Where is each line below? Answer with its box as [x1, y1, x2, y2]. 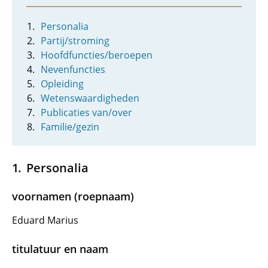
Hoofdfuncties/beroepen [41, 48, 153, 62]
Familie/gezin [41, 120, 99, 133]
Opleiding [41, 77, 84, 90]
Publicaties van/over [41, 106, 132, 119]
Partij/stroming [41, 34, 109, 47]
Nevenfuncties [41, 63, 105, 76]
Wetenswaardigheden [41, 92, 139, 105]
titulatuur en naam [12, 242, 108, 256]
